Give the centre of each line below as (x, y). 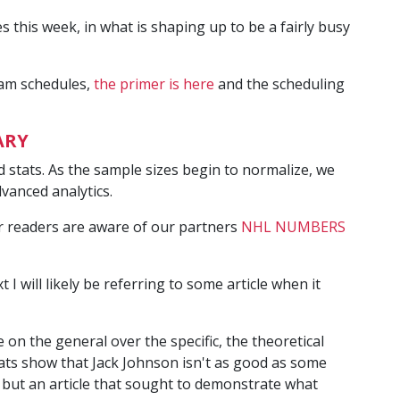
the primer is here (154, 83)
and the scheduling (279, 83)
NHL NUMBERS (293, 226)
